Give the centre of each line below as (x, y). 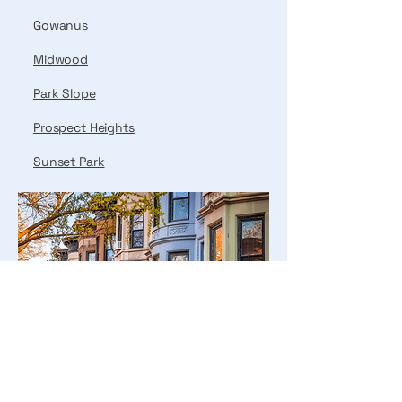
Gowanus (61, 25)
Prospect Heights (84, 127)
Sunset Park (69, 162)
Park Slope (65, 93)
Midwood (61, 59)
